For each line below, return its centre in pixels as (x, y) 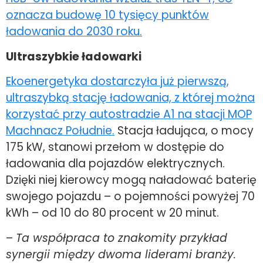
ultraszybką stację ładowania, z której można (130, 98)
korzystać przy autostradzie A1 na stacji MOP (129, 114)
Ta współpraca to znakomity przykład (122, 238)
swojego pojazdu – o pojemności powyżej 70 (130, 197)
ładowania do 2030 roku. (74, 32)
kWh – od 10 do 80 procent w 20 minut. (112, 213)
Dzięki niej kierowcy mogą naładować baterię (131, 180)
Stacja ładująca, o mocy (184, 131)
